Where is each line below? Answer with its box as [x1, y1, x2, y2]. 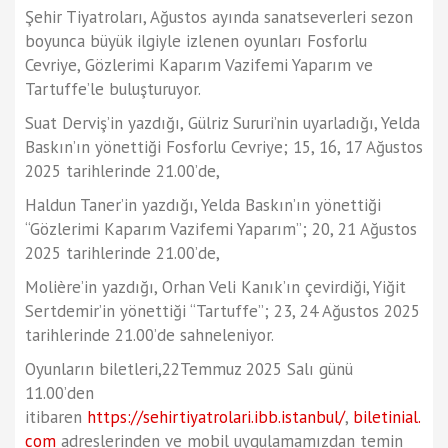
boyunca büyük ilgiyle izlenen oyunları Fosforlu [25, 30, 367, 53]
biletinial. [353, 406, 421, 429]
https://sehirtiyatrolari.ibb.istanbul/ [87, 406, 345, 429]
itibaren [25, 406, 87, 429]
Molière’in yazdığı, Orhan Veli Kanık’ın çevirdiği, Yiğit [25, 276, 406, 299]
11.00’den [25, 382, 94, 405]
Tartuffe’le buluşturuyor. [25, 78, 201, 101]
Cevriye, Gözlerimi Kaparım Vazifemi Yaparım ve [25, 54, 373, 77]
